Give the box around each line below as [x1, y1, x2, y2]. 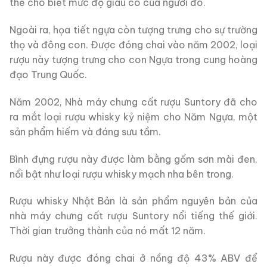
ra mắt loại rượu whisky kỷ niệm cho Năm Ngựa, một [10, 110, 257, 123]
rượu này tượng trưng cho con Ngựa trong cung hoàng [10, 54, 257, 66]
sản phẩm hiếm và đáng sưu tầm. [10, 125, 161, 138]
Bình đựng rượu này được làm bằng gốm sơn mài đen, [10, 153, 257, 165]
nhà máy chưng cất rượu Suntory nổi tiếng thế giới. [10, 210, 257, 222]
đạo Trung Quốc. [10, 69, 87, 81]
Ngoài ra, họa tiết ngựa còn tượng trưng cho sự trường [10, 24, 257, 36]
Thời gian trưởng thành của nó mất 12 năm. [10, 225, 206, 237]
